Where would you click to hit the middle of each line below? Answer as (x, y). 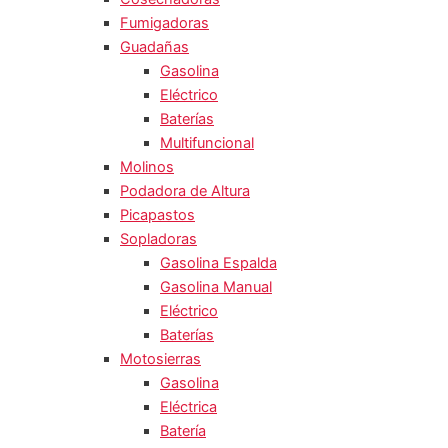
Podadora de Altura (185, 190)
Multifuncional (207, 142)
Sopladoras (158, 238)
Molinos (147, 166)
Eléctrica (188, 406)
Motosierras (160, 358)
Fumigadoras (164, 22)
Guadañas (154, 46)
